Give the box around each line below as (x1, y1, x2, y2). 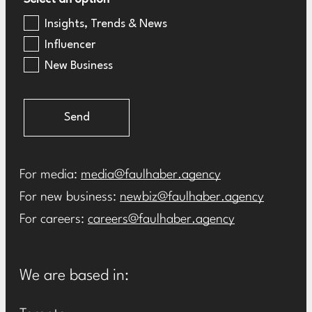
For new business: (19, 191, 120, 204)
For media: (19, 169, 81, 182)
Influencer (45, 38, 95, 51)
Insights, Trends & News (45, 17, 167, 30)
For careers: (19, 213, 88, 226)
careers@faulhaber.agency (88, 213, 235, 226)
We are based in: (19, 268, 129, 284)
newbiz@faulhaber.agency (120, 191, 264, 204)
